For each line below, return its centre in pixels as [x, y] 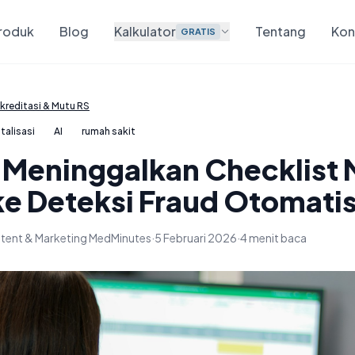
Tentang [281, 31]
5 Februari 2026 [196, 238]
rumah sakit [109, 131]
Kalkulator [145, 31]
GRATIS [198, 31]
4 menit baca [273, 238]
